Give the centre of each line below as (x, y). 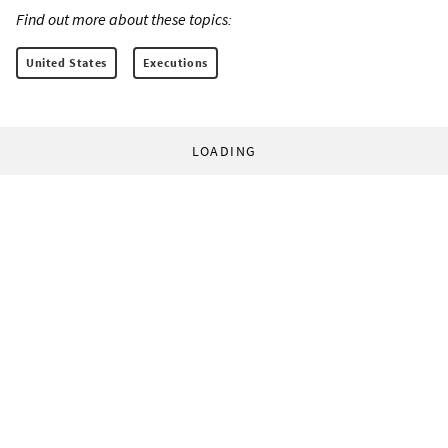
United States (66, 62)
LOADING (224, 150)
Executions (175, 62)
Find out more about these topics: (124, 18)
